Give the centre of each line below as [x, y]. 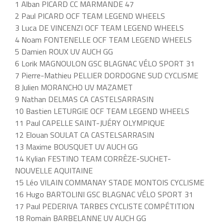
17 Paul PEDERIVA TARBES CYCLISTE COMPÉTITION [105, 206]
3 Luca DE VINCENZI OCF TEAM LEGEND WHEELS [99, 28]
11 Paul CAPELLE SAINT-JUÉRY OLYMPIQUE [90, 123]
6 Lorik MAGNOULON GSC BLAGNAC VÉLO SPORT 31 [105, 64]
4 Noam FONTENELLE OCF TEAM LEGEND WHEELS [103, 40]
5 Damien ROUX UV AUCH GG [64, 52]
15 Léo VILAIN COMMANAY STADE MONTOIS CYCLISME [110, 183]
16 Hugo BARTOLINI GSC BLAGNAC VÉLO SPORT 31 [104, 194]
